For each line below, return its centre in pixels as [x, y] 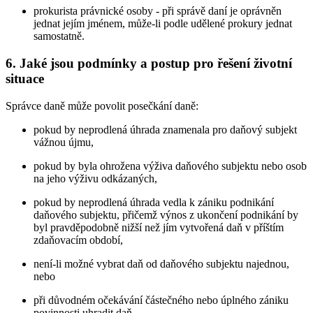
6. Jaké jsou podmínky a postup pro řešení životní [149, 63]
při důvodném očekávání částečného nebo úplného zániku [161, 300]
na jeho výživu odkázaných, [95, 178]
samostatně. [59, 36]
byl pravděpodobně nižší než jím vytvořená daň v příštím [159, 227]
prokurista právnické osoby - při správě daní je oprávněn [158, 11]
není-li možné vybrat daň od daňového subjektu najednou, [161, 263]
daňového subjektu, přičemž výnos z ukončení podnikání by [166, 214]
